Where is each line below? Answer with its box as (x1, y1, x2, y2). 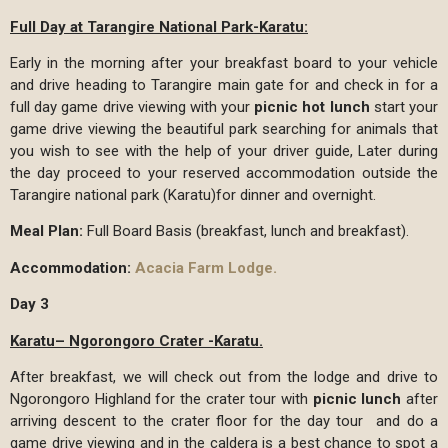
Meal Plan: (10, 222, 83, 241)
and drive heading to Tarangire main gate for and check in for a (10, 76, 438, 95)
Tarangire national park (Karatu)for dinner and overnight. (10, 186, 376, 205)
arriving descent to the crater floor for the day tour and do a (10, 411, 438, 430)
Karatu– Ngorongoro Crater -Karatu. (10, 331, 263, 350)
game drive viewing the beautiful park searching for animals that (10, 120, 438, 139)
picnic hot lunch (254, 98, 370, 117)
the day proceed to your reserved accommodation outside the (10, 164, 438, 183)
